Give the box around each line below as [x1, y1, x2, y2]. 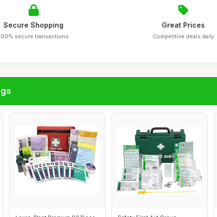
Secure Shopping [3, 21, 64, 29]
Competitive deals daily [153, 33, 215, 40]
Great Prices [162, 21, 205, 29]
